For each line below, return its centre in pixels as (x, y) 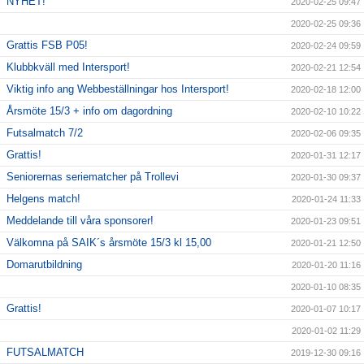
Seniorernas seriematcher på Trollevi (93, 177)
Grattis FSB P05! (47, 45)
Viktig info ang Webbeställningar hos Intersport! (118, 89)
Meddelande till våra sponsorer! (80, 221)
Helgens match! (43, 199)
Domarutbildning (44, 265)
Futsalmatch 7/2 (45, 133)
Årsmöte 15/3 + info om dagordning (89, 111)
